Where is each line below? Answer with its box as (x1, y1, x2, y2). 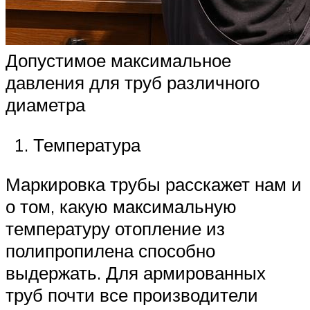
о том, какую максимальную (6, 195, 237, 218)
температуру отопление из (6, 217, 225, 240)
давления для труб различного (6, 71, 259, 94)
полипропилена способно (6, 239, 215, 262)
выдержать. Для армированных (6, 262, 266, 284)
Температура (33, 133, 140, 156)
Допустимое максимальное (6, 49, 231, 72)
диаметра (6, 93, 85, 116)
